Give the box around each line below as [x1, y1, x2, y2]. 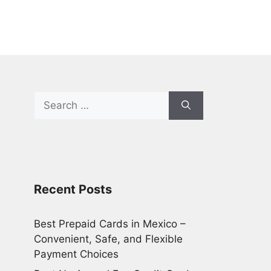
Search [33, 91, 67, 104]
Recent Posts [34, 181, 112, 197]
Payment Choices [34, 247, 119, 260]
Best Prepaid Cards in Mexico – [34, 217, 186, 230]
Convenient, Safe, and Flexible [34, 232, 183, 245]
